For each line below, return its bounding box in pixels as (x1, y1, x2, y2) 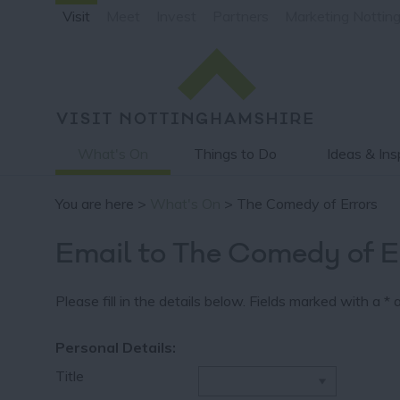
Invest (156, 7, 196, 25)
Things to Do (194, 145, 277, 162)
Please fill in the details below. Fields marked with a (55, 292, 384, 310)
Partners (212, 7, 269, 25)
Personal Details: (55, 338, 176, 356)
